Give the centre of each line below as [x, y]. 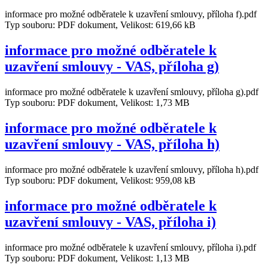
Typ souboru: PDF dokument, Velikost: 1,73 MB [97, 103]
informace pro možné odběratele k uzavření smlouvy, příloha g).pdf [132, 92]
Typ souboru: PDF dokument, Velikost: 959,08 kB [100, 180]
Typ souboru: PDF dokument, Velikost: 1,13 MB [97, 258]
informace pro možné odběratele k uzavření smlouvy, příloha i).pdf [130, 247]
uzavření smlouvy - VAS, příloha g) [112, 67]
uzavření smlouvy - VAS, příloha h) [112, 144]
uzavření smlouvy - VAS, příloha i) [110, 222]
